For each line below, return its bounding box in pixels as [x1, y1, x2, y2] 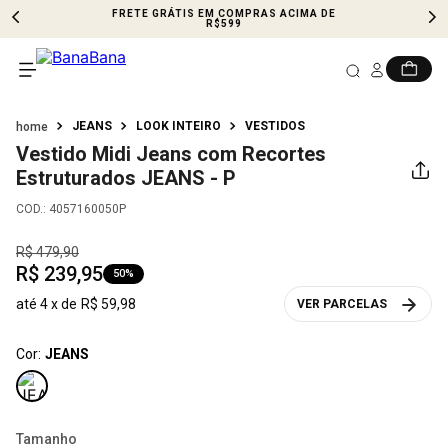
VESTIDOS [245, 119, 305, 133]
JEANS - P [141, 166, 236, 190]
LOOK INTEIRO [136, 119, 221, 133]
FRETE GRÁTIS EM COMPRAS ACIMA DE [112, 8, 336, 19]
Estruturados [16, 166, 136, 190]
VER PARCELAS [297, 297, 387, 311]
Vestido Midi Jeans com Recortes [16, 142, 326, 166]
